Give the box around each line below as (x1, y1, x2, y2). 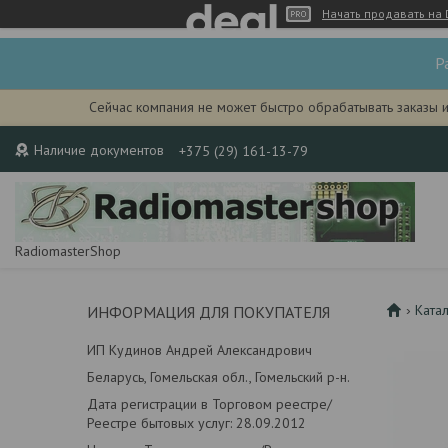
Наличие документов (34, 141, 164, 159)
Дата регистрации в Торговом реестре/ (87, 395, 332, 413)
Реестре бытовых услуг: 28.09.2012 (87, 414, 306, 432)
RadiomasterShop (15, 242, 121, 260)
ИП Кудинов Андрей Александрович (87, 341, 312, 359)
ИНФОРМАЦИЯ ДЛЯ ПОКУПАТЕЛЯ (87, 302, 330, 322)
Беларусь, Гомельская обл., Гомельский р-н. (87, 368, 350, 386)
